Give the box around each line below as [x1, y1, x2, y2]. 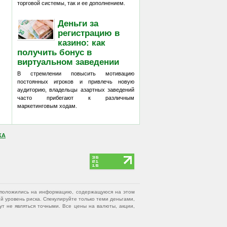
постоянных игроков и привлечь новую [17, 79, 134, 85]
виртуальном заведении [17, 57, 119, 66]
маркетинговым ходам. [17, 103, 77, 109]
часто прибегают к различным [17, 95, 134, 101]
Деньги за [58, 18, 99, 28]
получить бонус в [17, 47, 92, 57]
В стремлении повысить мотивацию [17, 70, 134, 77]
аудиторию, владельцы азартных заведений [17, 87, 134, 93]
